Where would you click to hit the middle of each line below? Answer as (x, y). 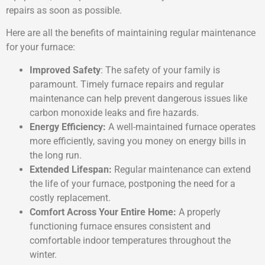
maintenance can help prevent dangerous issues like (138, 98)
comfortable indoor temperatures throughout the (130, 240)
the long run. (56, 155)
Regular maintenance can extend (181, 169)
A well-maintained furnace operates (181, 127)
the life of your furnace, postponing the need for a (132, 183)
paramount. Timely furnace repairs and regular (127, 84)
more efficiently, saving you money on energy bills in (138, 141)
